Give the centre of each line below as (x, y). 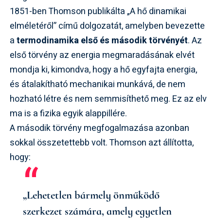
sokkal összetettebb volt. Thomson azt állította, (102, 143)
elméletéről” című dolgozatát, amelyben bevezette (107, 26)
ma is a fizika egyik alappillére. (68, 114)
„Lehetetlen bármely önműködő (91, 195)
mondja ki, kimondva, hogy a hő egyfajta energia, (103, 70)
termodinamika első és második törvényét (102, 41)
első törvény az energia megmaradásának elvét (102, 55)
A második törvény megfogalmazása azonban (100, 128)
